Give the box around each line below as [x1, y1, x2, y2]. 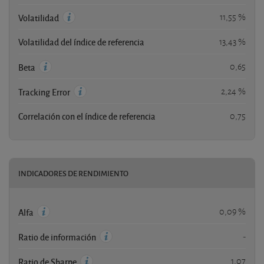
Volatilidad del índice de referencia [18, 35, 144, 48]
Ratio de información [18, 230, 98, 243]
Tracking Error [18, 85, 72, 98]
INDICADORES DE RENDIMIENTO [18, 167, 128, 179]
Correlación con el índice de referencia [18, 110, 156, 122]
